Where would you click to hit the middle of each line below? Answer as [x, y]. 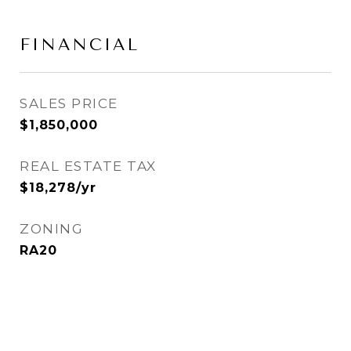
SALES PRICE [69, 103]
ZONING [51, 229]
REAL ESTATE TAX [88, 166]
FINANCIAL [80, 45]
